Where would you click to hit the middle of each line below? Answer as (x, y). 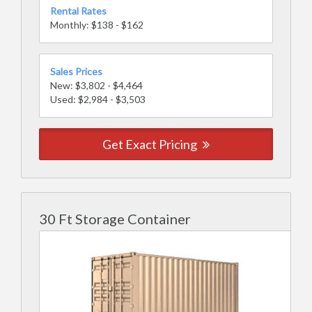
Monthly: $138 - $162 (97, 25)
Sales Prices (76, 71)
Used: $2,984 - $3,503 (98, 99)
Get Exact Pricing (151, 144)
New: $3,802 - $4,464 (96, 85)
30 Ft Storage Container (115, 219)
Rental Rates (78, 11)
